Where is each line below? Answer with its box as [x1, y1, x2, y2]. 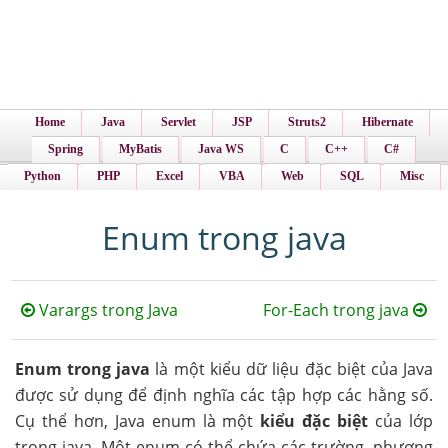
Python [23, 169, 61, 183]
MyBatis [119, 142, 162, 156]
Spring [48, 142, 83, 156]
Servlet [160, 115, 196, 129]
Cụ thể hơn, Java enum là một [14, 410, 261, 432]
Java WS [198, 142, 244, 156]
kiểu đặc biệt [260, 410, 369, 432]
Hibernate [361, 115, 413, 129]
